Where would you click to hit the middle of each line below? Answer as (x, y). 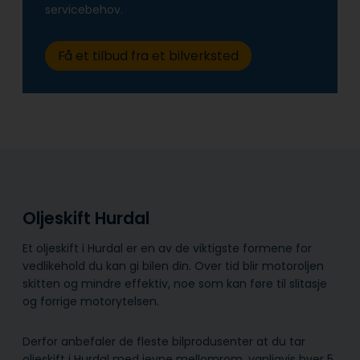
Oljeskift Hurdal (88, 219)
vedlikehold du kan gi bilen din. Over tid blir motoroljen (173, 266)
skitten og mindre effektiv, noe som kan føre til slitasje (175, 283)
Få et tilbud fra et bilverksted (148, 55)
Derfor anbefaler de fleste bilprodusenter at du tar (164, 341)
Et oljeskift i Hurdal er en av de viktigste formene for (167, 248)
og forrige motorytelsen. (91, 301)
